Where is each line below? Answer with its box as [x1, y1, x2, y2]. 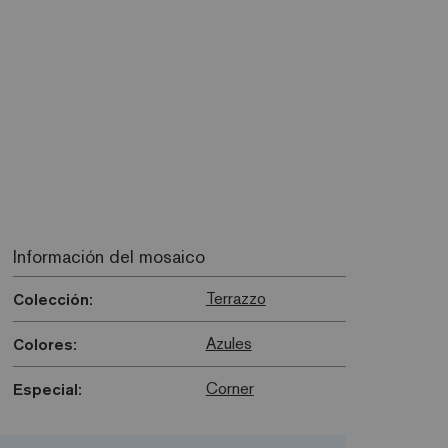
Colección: [12, 289, 93, 310]
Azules [205, 333, 252, 355]
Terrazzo [205, 288, 266, 310]
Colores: [12, 334, 77, 355]
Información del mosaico [12, 245, 205, 269]
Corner [205, 378, 254, 400]
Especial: [12, 379, 82, 400]
